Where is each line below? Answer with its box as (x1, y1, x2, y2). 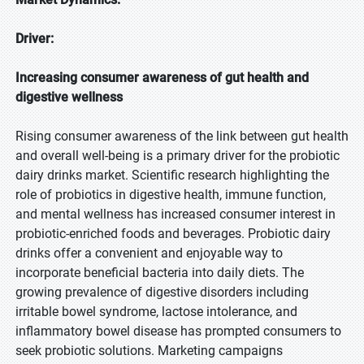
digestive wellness (15, 89, 123, 105)
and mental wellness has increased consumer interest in (15, 206, 336, 222)
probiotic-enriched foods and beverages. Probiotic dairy (15, 226, 331, 241)
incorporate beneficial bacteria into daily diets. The (15, 265, 304, 280)
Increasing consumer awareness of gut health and (15, 70, 309, 85)
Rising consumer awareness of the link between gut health (15, 128, 349, 144)
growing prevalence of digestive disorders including (15, 284, 309, 300)
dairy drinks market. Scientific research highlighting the (15, 167, 329, 183)
